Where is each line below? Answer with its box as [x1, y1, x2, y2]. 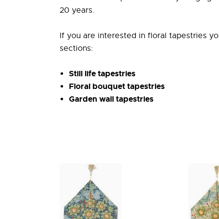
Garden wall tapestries [69, 93, 154, 104]
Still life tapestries [69, 68, 136, 79]
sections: [60, 43, 93, 53]
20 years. [60, 5, 94, 16]
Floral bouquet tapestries [69, 81, 165, 91]
